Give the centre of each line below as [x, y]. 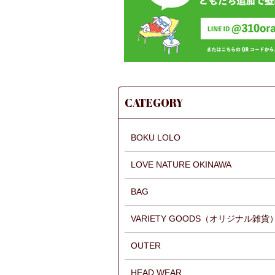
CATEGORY [154, 102]
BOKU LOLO [156, 137]
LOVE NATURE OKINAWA [181, 164]
